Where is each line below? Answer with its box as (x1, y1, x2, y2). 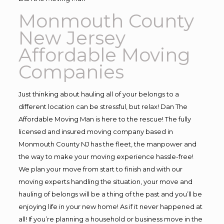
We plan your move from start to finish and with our (18, 165, 182, 173)
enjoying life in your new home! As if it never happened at (18, 202, 202, 210)
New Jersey (18, 26, 125, 49)
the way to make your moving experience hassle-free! (18, 152, 193, 160)
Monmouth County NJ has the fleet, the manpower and (18, 140, 196, 148)
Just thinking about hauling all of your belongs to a (18, 90, 179, 98)
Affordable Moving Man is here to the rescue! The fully (18, 115, 191, 123)
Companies (18, 60, 124, 83)
